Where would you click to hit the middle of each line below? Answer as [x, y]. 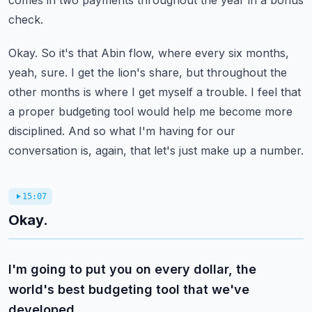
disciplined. [37, 131]
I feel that [276, 92]
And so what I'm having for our [152, 131]
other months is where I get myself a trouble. [128, 92]
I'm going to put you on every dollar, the [132, 269]
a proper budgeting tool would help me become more [150, 111]
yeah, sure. [38, 72]
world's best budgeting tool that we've [129, 289]
